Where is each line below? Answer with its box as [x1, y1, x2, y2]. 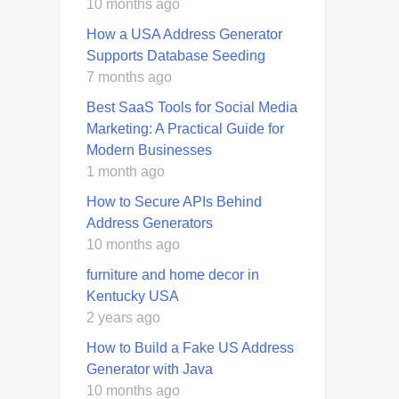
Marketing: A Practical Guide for [86, 120, 284, 136]
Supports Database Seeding [86, 47, 265, 63]
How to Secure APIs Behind [86, 193, 262, 209]
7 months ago [86, 69, 172, 85]
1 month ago [86, 163, 165, 179]
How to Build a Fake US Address [86, 339, 294, 355]
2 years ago [86, 309, 160, 325]
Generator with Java [86, 361, 213, 377]
